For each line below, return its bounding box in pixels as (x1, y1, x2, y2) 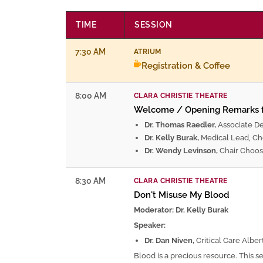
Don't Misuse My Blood (134, 189, 230, 200)
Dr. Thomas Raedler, (144, 120, 216, 129)
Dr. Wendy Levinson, (144, 146, 218, 155)
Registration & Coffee (141, 60, 230, 71)
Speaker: (134, 220, 166, 230)
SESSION (134, 19, 173, 29)
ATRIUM (134, 46, 161, 56)
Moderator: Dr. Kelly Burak (134, 205, 228, 214)
